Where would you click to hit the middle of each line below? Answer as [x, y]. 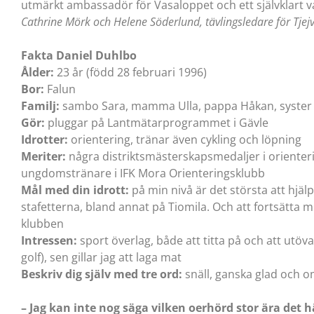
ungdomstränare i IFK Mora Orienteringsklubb [143, 173]
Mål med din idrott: [75, 190]
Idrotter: [46, 139]
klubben [42, 223]
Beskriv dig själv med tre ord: [102, 274]
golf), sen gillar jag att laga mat [101, 257]
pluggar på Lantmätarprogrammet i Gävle [158, 122]
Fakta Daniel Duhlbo [79, 55]
